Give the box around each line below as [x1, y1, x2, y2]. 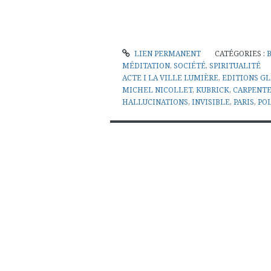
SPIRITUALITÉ [209, 60, 261, 71]
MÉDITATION [122, 60, 170, 71]
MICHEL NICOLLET [122, 84, 192, 95]
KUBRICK [196, 84, 229, 95]
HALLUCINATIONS [122, 96, 188, 107]
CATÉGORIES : [215, 48, 267, 59]
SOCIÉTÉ [174, 60, 206, 71]
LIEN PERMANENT [132, 48, 201, 59]
